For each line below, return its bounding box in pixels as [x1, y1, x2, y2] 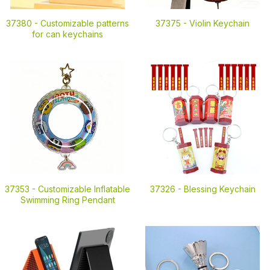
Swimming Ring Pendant [20, 195, 115, 205]
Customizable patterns [40, 18, 129, 28]
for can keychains [32, 29, 103, 39]
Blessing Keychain [183, 184, 256, 194]
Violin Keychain [189, 18, 250, 28]
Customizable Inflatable [38, 184, 130, 194]
